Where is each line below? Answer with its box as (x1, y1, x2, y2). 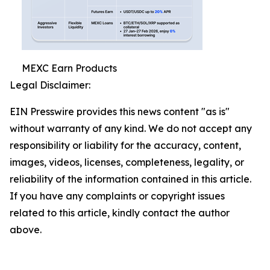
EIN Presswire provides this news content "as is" (10, 105, 230, 118)
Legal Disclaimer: (10, 79, 90, 92)
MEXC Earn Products (22, 62, 117, 75)
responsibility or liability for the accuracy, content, (10, 139, 241, 152)
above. (10, 224, 42, 236)
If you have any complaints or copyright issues (10, 190, 225, 202)
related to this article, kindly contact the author (10, 207, 230, 219)
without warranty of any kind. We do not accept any (10, 122, 252, 135)
